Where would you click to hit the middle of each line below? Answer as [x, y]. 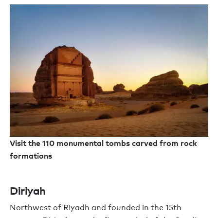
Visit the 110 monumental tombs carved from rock [103, 143]
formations [32, 155]
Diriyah [28, 190]
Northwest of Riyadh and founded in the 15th [96, 207]
